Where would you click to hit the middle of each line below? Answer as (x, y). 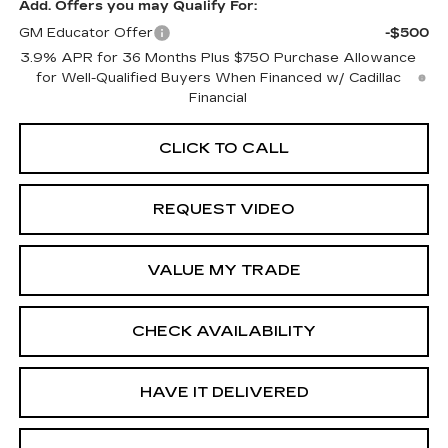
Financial (218, 98)
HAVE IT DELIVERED (224, 392)
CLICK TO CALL (224, 148)
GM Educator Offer (85, 33)
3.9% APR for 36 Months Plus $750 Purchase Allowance (218, 58)
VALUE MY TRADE (224, 270)
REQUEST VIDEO (224, 209)
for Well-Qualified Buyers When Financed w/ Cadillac (218, 78)
